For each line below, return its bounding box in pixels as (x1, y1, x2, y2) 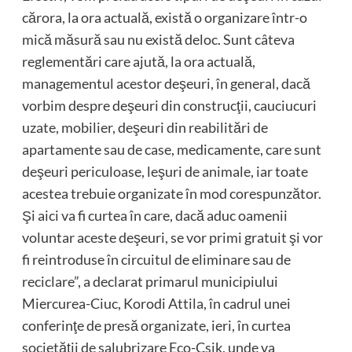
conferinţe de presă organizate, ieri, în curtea (21, 316, 291, 334)
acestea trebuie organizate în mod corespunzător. (21, 184, 321, 202)
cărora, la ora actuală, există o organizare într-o (21, 8, 307, 26)
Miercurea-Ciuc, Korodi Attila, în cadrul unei (21, 294, 291, 312)
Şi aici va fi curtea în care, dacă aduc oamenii (21, 206, 288, 224)
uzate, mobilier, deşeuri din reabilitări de (21, 118, 268, 136)
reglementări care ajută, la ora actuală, (21, 52, 255, 70)
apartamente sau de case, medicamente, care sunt (21, 140, 321, 158)
